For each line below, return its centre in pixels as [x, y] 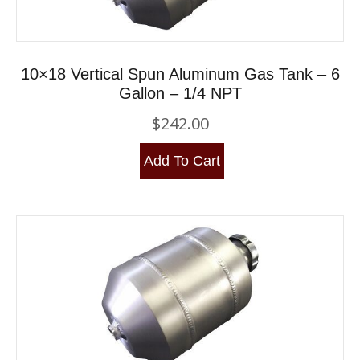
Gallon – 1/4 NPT [180, 94]
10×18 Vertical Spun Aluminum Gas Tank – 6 [180, 74]
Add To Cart [182, 160]
